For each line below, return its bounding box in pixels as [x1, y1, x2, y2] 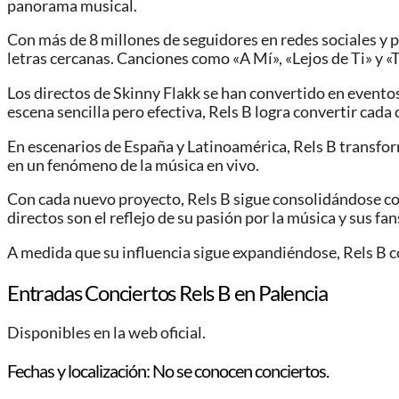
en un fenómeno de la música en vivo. [7, 155, 259, 175]
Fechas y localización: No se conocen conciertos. [7, 359, 329, 381]
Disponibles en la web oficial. [7, 322, 206, 342]
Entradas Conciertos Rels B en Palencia [7, 279, 328, 305]
